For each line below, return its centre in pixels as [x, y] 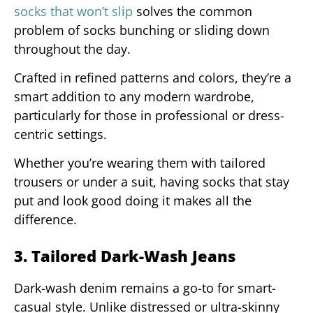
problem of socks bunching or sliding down [142, 30]
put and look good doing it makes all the [133, 201]
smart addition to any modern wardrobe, [134, 96]
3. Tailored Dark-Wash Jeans [125, 256]
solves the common [192, 11]
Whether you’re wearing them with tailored [140, 163]
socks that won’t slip [73, 11]
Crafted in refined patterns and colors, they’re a [153, 77]
